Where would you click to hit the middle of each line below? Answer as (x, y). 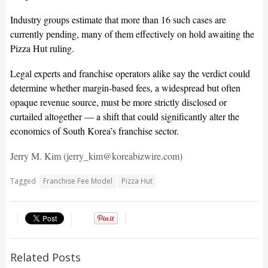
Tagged (23, 181)
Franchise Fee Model (77, 181)
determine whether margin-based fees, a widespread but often (125, 88)
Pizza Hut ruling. (42, 48)
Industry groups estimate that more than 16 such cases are (118, 20)
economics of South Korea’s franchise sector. (94, 131)
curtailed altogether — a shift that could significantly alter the (124, 117)
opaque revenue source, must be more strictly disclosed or (118, 102)
